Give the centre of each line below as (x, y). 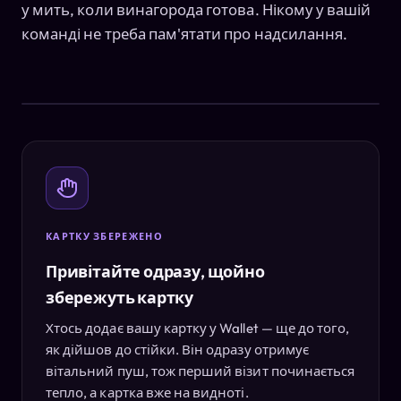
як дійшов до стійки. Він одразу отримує (177, 349)
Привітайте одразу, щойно (155, 271)
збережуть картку (120, 297)
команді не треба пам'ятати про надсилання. (185, 33)
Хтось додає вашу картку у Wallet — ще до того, (198, 328)
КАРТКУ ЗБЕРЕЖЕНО (104, 236)
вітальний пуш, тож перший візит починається (200, 371)
